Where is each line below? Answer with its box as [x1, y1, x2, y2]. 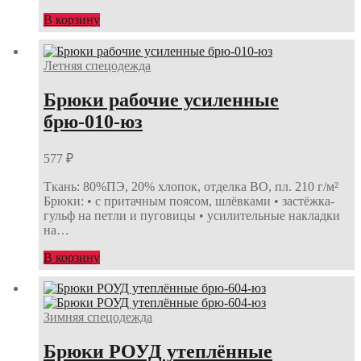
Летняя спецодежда [44, 58, 151, 73]
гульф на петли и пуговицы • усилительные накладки [44, 208, 340, 222]
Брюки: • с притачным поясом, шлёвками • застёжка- [44, 193, 334, 208]
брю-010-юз [44, 110, 143, 132]
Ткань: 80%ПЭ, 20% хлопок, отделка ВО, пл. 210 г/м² [44, 179, 338, 193]
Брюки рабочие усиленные [44, 89, 279, 110]
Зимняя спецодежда [44, 310, 152, 325]
